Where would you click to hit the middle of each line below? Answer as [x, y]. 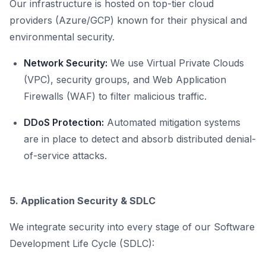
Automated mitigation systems [172, 123]
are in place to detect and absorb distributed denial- [140, 139]
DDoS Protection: [64, 123]
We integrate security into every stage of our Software [132, 227]
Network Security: [66, 63]
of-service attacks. [65, 156]
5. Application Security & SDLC [83, 201]
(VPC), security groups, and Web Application [125, 80]
